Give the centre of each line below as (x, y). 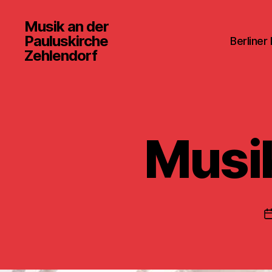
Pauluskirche (66, 41)
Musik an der (67, 26)
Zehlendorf (61, 55)
